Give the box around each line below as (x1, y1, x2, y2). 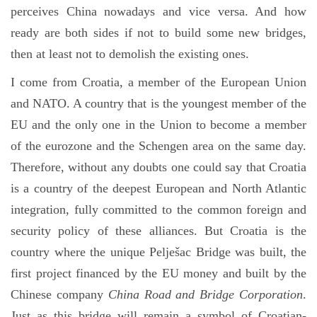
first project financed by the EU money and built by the (11, 266, 306, 280)
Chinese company (11, 287, 108, 301)
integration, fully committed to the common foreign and (11, 202, 306, 217)
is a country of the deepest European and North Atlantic (11, 181, 306, 195)
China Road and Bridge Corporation (108, 287, 304, 301)
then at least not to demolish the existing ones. (11, 47, 249, 61)
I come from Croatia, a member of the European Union (11, 75, 306, 89)
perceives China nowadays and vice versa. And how (11, 4, 306, 18)
